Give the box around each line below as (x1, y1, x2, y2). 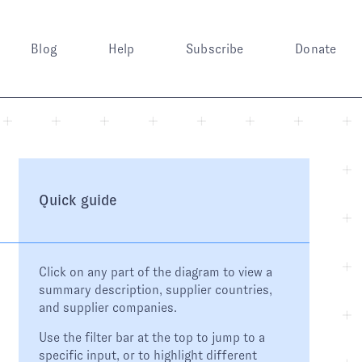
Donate (295, 41, 336, 56)
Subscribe (186, 41, 244, 56)
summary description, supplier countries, (39, 283, 272, 297)
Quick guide (39, 192, 117, 208)
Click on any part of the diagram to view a (39, 265, 272, 279)
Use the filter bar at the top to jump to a (39, 330, 265, 344)
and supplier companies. (39, 301, 177, 314)
